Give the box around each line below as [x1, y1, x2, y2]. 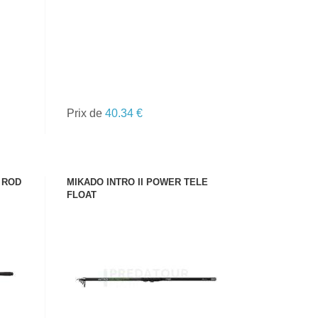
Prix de [67, 107, 106, 119]
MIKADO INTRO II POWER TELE [67, 177, 209, 187]
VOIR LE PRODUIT [111, 251, 181, 259]
